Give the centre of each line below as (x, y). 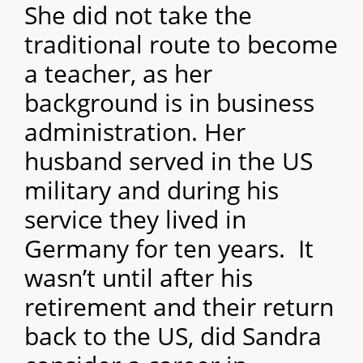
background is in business (169, 103)
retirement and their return (179, 307)
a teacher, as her (118, 74)
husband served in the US (169, 161)
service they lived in (135, 220)
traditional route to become (181, 45)
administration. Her (135, 132)
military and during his (152, 190)
